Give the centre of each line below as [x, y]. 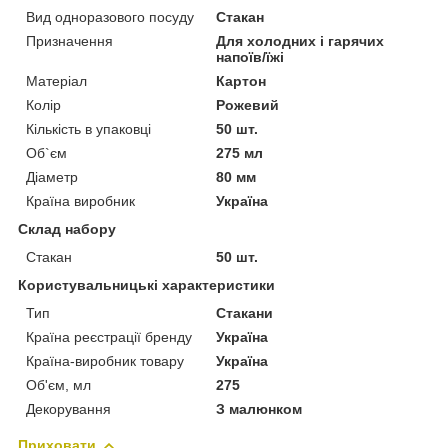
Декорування [68, 408]
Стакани [245, 312]
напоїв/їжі [250, 56]
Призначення [69, 40]
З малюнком [259, 408]
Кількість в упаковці [88, 128]
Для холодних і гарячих [300, 40]
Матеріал [56, 80]
